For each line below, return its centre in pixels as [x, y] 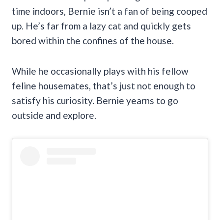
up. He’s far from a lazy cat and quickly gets [101, 26]
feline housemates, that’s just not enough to [104, 85]
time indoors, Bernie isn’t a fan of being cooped [110, 11]
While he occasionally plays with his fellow [100, 71]
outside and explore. [54, 115]
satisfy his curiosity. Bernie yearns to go [95, 100]
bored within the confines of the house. [94, 40]
